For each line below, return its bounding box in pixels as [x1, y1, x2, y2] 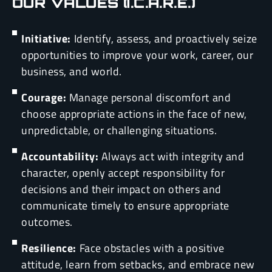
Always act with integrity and [98, 148, 245, 165]
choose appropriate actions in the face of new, [21, 106, 247, 123]
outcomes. [21, 214, 73, 231]
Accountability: [21, 148, 99, 165]
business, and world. [21, 63, 122, 80]
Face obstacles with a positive [76, 240, 225, 257]
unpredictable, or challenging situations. [21, 122, 217, 139]
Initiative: [21, 30, 71, 47]
